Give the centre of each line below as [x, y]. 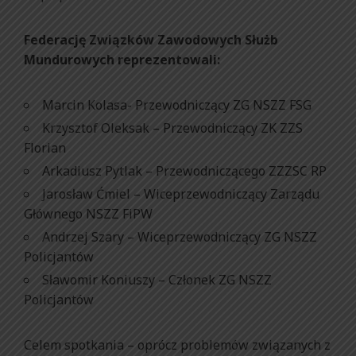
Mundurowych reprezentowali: [122, 59]
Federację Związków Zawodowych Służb [151, 39]
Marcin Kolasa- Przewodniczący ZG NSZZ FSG [177, 104]
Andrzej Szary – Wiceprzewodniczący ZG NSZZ [180, 236]
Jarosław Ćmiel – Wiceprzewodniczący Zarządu [181, 193]
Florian [45, 147]
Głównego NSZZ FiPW [88, 213]
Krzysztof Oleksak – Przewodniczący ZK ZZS [172, 128]
